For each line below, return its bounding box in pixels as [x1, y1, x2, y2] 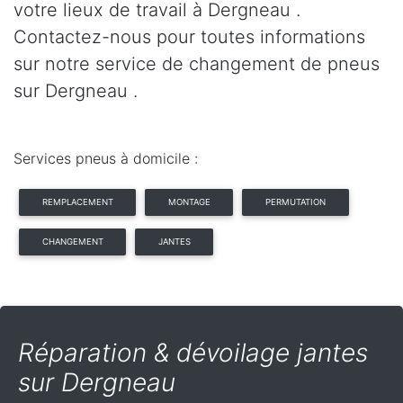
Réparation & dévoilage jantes [18, 337, 368, 369]
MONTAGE [167, 197, 210, 208]
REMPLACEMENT [41, 197, 113, 208]
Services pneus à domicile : [13, 149, 198, 168]
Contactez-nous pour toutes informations [13, 26, 365, 49]
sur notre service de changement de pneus [13, 53, 380, 76]
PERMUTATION [264, 197, 326, 208]
